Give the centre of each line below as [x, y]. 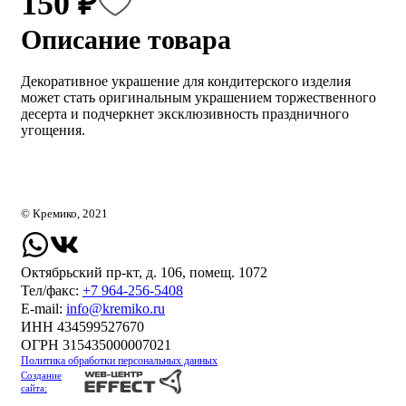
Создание [41, 376]
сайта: [34, 388]
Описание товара [126, 40]
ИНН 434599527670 [82, 327]
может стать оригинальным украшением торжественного [198, 98]
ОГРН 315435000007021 [96, 345]
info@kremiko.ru [116, 309]
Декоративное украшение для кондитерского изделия [186, 82]
